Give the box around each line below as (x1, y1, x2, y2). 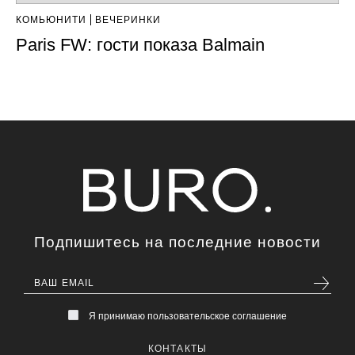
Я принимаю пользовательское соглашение (88, 310, 287, 322)
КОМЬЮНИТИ (16, 14, 86, 26)
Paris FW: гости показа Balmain (16, 35, 265, 55)
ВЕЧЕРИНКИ (95, 14, 161, 26)
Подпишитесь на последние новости (34, 234, 321, 251)
